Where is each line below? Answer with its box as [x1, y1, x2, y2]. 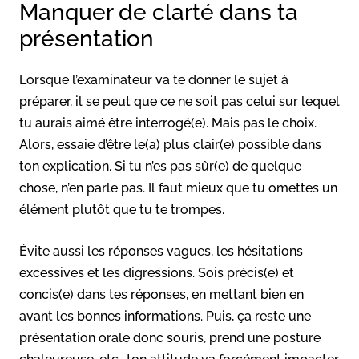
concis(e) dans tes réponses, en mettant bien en [19, 286, 304, 302]
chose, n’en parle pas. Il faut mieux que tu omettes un [19, 179, 337, 196]
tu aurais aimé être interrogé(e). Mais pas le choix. [19, 115, 317, 131]
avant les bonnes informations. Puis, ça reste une [19, 308, 311, 324]
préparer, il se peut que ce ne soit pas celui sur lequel [19, 93, 340, 109]
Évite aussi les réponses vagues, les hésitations [19, 243, 303, 259]
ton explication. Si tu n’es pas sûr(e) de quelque [19, 158, 301, 174]
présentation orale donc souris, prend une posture [19, 329, 321, 345]
